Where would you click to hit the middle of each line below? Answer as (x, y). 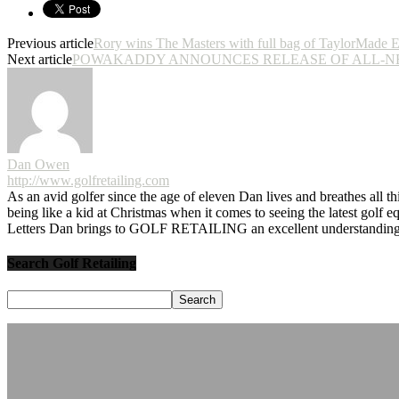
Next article (40, 59)
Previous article (50, 43)
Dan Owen (38, 164)
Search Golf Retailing (72, 264)
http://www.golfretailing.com (88, 180)
